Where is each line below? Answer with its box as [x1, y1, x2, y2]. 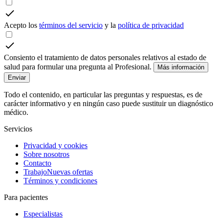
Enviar [8, 74, 26, 82]
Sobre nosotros [23, 150, 69, 159]
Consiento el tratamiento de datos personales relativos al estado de [4, 53, 206, 62]
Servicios [4, 125, 32, 133]
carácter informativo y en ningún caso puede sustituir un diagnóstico [4, 99, 213, 108]
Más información [157, 64, 204, 71]
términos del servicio [39, 21, 103, 30]
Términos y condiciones [23, 176, 97, 185]
